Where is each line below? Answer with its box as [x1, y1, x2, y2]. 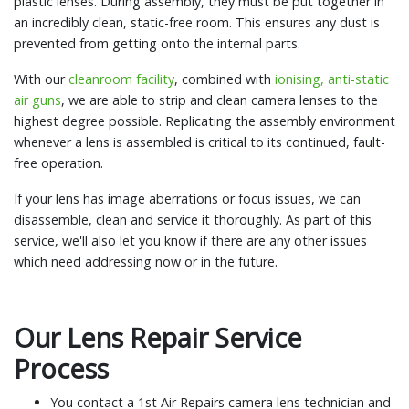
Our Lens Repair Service [14, 320, 302, 356]
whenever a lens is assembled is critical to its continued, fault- [14, 133, 385, 152]
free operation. [14, 154, 103, 173]
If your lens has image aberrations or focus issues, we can [14, 190, 361, 208]
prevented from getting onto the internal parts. [14, 35, 300, 53]
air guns [14, 91, 61, 110]
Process [14, 351, 109, 387]
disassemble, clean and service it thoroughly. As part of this [14, 211, 372, 229]
